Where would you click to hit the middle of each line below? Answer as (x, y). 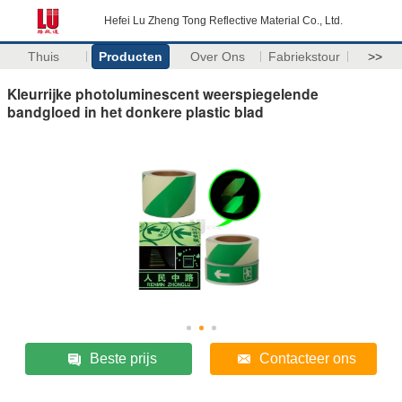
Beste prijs (123, 358)
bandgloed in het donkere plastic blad (135, 111)
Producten (130, 57)
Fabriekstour (305, 57)
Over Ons (217, 57)
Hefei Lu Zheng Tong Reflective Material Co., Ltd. (223, 21)
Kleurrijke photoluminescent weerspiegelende (163, 93)
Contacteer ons (307, 358)
